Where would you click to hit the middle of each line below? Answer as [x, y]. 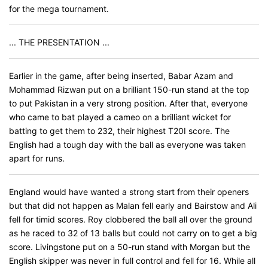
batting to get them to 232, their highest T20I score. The [119, 131]
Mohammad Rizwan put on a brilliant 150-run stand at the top [129, 89]
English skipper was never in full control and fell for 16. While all [132, 261]
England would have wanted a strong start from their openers [129, 192]
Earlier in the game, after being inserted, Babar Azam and [121, 76]
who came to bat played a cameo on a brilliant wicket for [120, 117]
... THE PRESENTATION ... [59, 42]
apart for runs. [37, 158]
